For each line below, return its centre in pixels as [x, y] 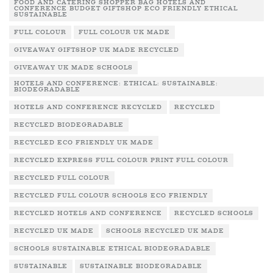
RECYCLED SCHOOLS [214, 213]
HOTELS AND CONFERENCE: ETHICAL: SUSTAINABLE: [116, 83]
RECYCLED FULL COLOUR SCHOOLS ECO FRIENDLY [111, 196]
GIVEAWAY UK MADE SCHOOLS [73, 68]
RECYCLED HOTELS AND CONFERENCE [88, 213]
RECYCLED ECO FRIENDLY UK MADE [84, 143]
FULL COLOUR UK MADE [124, 32]
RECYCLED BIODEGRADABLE [69, 125]
